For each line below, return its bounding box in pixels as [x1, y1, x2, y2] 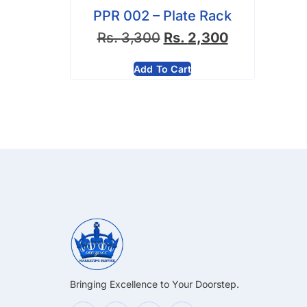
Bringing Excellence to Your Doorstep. [70, 278, 239, 290]
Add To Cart [133, 62, 192, 75]
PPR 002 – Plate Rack [93, 7, 232, 24]
